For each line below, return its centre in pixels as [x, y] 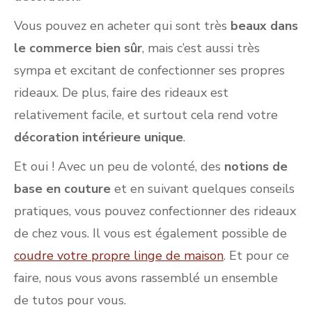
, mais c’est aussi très [201, 48]
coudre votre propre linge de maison [119, 256]
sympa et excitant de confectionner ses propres [149, 71]
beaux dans [263, 26]
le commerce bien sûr [78, 48]
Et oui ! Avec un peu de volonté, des [117, 167]
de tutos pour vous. [72, 301]
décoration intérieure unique [99, 138]
